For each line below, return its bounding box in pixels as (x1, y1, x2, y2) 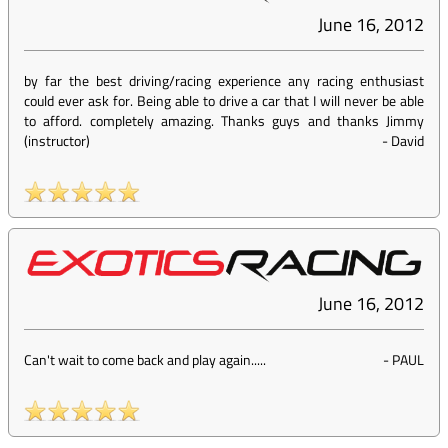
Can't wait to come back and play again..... (24, 349, 266, 371)
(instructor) (24, 130, 90, 152)
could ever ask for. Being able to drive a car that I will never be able (24, 90, 424, 112)
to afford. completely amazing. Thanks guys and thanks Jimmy (24, 110, 424, 132)
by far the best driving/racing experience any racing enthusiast (24, 70, 424, 92)
